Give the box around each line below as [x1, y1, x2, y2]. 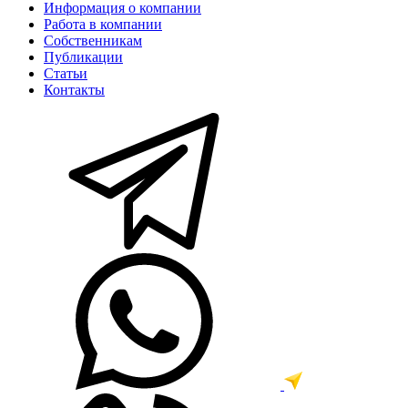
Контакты [44, 81, 105, 97]
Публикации [44, 48, 123, 65]
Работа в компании [44, 15, 162, 32]
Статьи [44, 65, 87, 81]
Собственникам [44, 32, 142, 48]
